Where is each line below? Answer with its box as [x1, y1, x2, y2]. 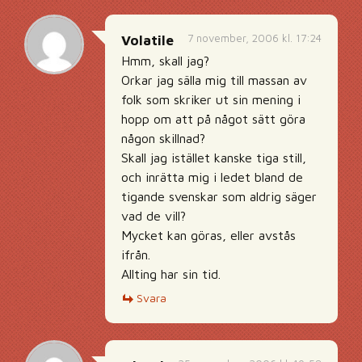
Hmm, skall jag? [121, 53, 209, 68]
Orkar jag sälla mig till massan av [121, 73, 307, 87]
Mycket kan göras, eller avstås [121, 228, 296, 242]
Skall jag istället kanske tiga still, [121, 150, 306, 165]
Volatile [121, 32, 174, 48]
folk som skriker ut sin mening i [121, 92, 301, 107]
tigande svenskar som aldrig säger [121, 189, 317, 204]
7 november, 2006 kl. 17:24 [187, 32, 322, 44]
